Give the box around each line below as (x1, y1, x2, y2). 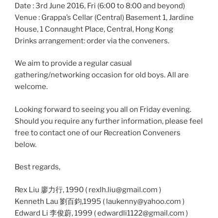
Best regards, (15, 163, 60, 172)
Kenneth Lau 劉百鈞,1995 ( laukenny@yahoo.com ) (15, 197, 184, 206)
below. (15, 140, 36, 149)
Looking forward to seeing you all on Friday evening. (15, 105, 191, 114)
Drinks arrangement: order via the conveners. (15, 36, 169, 45)
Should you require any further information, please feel (15, 116, 203, 126)
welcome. (15, 82, 48, 91)
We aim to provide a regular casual (15, 59, 132, 68)
